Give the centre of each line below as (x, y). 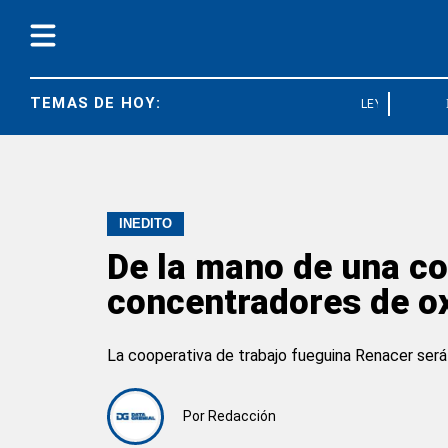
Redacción (242, 416)
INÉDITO (145, 223)
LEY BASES (379, 104)
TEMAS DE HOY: (96, 103)
